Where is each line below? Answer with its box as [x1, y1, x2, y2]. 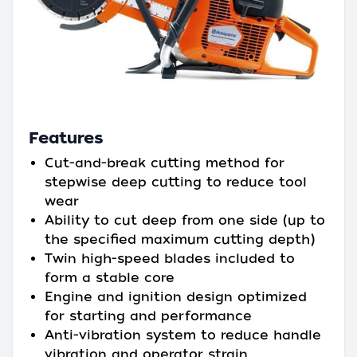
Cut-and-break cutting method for [45, 155, 284, 171]
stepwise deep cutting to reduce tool [45, 175, 307, 190]
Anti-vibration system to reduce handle [45, 328, 321, 343]
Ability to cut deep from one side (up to [45, 213, 325, 229]
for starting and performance [45, 308, 252, 324]
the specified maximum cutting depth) [45, 232, 315, 248]
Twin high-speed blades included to [45, 251, 295, 267]
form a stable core [45, 270, 175, 286]
